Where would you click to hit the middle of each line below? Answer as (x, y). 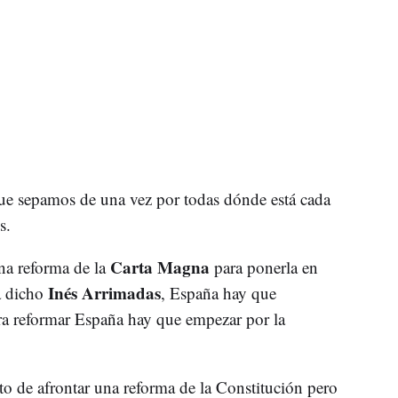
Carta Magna (159, 267)
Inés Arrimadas (102, 293)
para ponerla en (263, 267)
